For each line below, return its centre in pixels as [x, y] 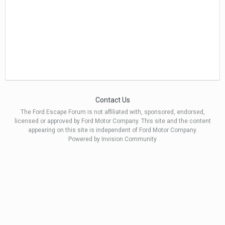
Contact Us [113, 100]
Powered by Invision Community [113, 139]
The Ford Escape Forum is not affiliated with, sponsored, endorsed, [113, 112]
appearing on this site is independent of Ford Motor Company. [113, 130]
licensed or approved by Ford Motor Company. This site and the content [113, 121]
